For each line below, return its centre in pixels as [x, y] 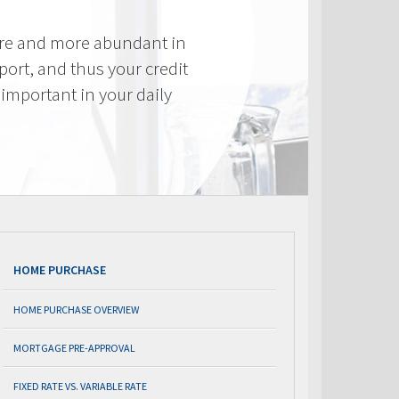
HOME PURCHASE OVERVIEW [76, 309]
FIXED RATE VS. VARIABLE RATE [80, 386]
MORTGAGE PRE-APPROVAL [74, 348]
